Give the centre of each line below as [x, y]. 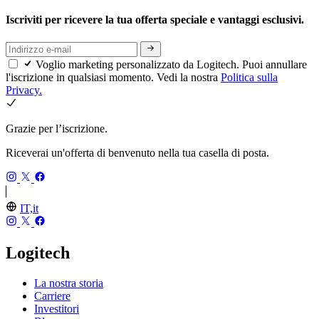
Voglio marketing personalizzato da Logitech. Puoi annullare [171, 65]
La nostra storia [69, 283]
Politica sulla [249, 78]
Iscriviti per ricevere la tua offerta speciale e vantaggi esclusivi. [156, 19]
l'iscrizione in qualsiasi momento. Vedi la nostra [113, 78]
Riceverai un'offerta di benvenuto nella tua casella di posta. [137, 153]
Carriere [52, 296]
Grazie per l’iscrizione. [57, 129]
